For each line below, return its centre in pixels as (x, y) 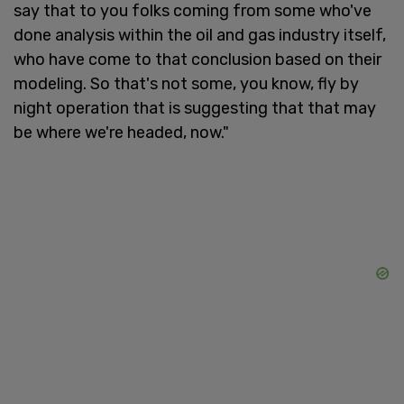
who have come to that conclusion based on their (197, 59)
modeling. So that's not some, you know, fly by (186, 83)
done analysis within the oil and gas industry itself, (200, 35)
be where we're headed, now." (121, 132)
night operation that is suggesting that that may (195, 108)
